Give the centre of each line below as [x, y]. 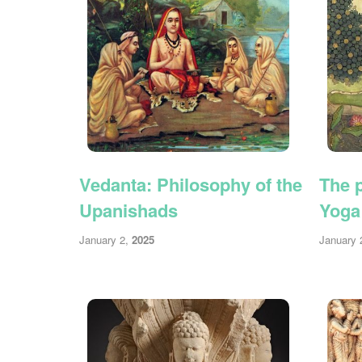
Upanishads [128, 210]
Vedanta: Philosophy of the [191, 184]
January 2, [105, 240]
